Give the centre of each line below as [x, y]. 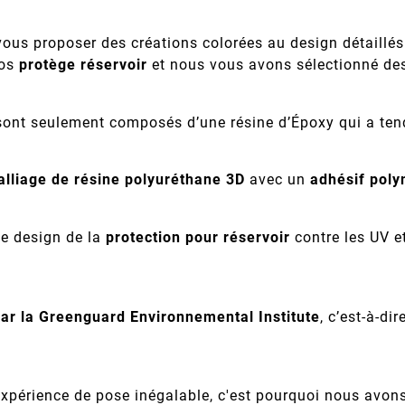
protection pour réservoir [198, 238]
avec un [278, 180]
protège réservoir [83, 65]
